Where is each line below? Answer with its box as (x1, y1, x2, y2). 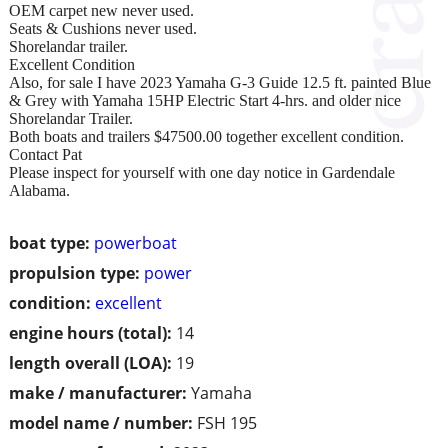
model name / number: (9, 411, 193, 434)
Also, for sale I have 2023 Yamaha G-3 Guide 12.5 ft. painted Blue (9, 73, 431, 91)
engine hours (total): (9, 321, 172, 344)
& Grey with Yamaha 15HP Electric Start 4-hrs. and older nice (9, 91, 401, 109)
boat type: (9, 231, 90, 254)
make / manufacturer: (9, 381, 187, 404)
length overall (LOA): (9, 351, 172, 374)
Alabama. (9, 181, 70, 199)
